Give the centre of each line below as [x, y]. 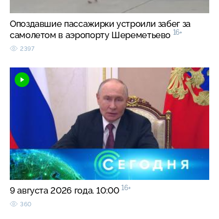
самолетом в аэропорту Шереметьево [91, 35]
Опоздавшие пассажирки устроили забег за [100, 24]
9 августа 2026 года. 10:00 [66, 190]
